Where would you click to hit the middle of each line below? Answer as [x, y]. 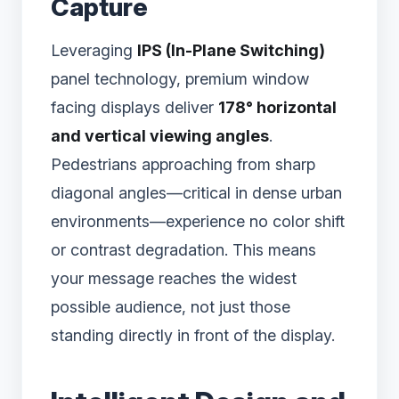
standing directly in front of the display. [193, 336]
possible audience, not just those [171, 307]
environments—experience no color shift [198, 222]
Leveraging [94, 51]
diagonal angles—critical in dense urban [196, 193]
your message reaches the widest [174, 279]
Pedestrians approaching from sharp [183, 165]
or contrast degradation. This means [183, 250]
